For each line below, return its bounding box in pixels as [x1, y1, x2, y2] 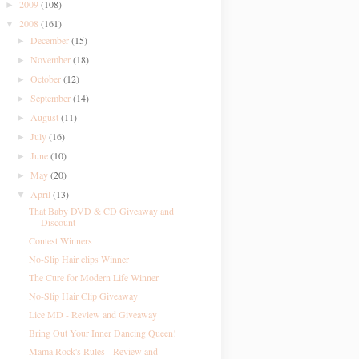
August [30, 111, 62, 123]
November [30, 53, 74, 66]
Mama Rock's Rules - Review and [28, 345, 158, 357]
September [30, 91, 74, 104]
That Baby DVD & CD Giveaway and [28, 204, 174, 217]
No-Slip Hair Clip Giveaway [28, 289, 138, 302]
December [30, 34, 72, 46]
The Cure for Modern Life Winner [28, 271, 159, 284]
